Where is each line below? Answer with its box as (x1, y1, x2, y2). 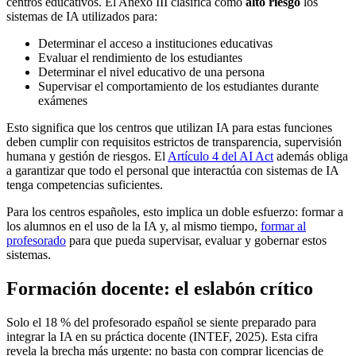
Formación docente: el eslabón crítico (6, 277, 313, 299)
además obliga (273, 149, 348, 163)
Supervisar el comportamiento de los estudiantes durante (38, 79, 319, 93)
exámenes (38, 93, 87, 107)
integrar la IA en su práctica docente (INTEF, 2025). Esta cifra (6, 329, 318, 343)
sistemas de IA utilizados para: (6, 9, 157, 23)
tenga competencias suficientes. (6, 177, 163, 192)
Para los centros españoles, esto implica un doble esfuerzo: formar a (6, 204, 343, 219)
